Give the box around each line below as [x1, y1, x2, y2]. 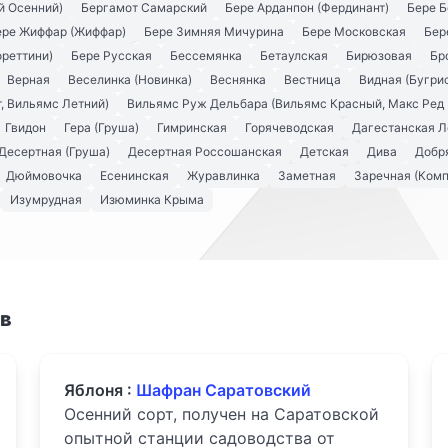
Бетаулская [260, 48, 328, 64]
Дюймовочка [6, 168, 82, 184]
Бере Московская [302, 24, 406, 40]
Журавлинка [187, 168, 260, 184]
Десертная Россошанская [128, 144, 282, 160]
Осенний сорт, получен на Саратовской [64, 404, 379, 425]
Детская [300, 144, 349, 160]
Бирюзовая [346, 48, 412, 64]
